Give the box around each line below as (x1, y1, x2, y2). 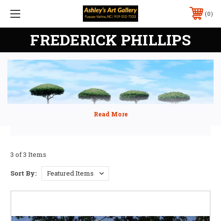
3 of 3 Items (10, 149, 46, 159)
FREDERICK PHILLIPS (30, 30, 191, 49)
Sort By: (10, 168, 37, 178)
